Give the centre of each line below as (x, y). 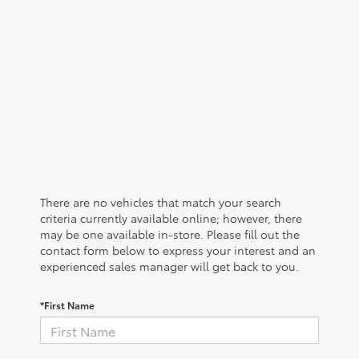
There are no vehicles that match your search (161, 202)
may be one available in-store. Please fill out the (170, 234)
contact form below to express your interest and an (178, 250)
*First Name (67, 305)
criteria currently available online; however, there (171, 218)
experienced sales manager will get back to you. (169, 266)
